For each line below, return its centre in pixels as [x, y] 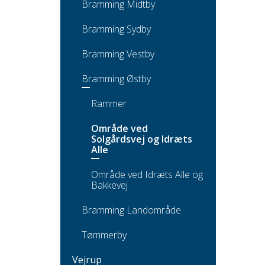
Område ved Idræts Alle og [147, 174]
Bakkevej [109, 185]
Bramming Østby [116, 78]
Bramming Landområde [131, 210]
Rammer [109, 103]
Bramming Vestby [118, 54]
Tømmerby [104, 235]
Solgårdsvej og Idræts [142, 139]
